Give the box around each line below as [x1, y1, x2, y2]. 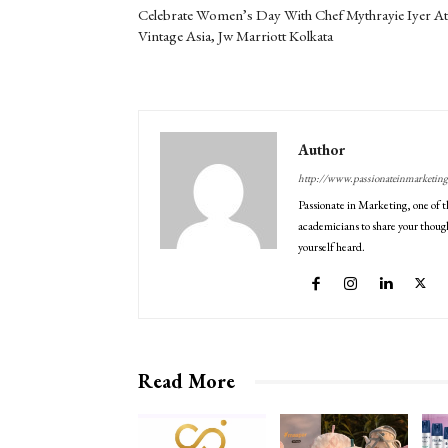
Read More [138, 368, 235, 395]
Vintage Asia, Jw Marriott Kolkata [138, 26, 333, 46]
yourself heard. [298, 239, 365, 256]
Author [298, 140, 345, 160]
